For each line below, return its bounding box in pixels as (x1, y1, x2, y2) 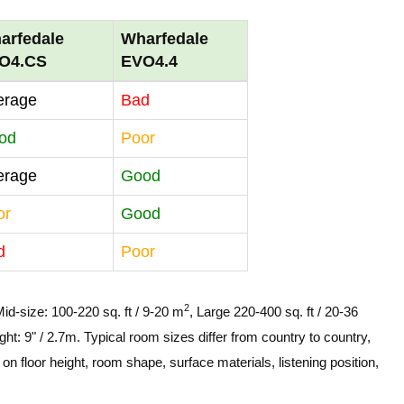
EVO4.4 (121, 52, 179, 70)
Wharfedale (121, 30, 209, 48)
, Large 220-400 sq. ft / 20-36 (189, 304, 358, 319)
